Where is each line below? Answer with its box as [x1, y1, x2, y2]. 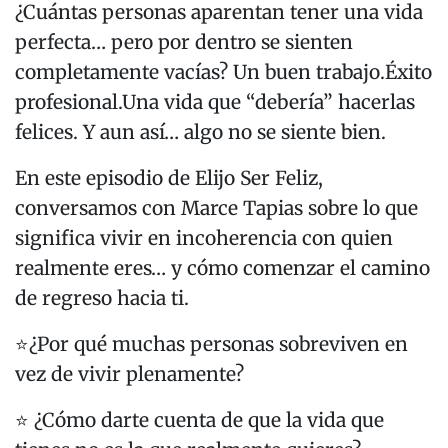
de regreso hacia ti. [15, 286, 189, 311]
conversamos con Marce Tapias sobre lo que [15, 196, 418, 221]
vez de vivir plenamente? [15, 362, 249, 387]
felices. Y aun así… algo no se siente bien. [15, 120, 391, 145]
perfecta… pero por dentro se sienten [15, 30, 353, 55]
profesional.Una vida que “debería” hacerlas [15, 90, 415, 115]
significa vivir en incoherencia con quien [15, 226, 393, 251]
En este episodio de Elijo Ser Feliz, [15, 166, 323, 191]
